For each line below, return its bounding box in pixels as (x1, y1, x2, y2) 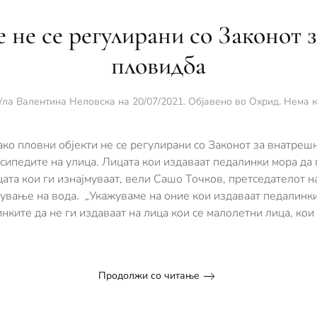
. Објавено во (183, 94, 249, 108)
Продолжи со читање (98, 269, 200, 283)
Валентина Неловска (16, 94, 115, 108)
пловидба (111, 50, 206, 81)
